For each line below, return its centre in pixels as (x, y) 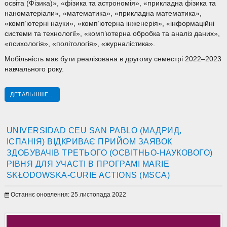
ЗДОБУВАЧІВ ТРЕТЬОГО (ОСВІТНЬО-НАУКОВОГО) (109, 153)
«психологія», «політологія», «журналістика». (80, 44)
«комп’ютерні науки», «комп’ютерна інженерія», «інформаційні (109, 24)
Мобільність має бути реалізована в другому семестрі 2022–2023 (113, 59)
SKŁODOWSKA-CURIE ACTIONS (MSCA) (88, 175)
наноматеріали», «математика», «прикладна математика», (103, 14)
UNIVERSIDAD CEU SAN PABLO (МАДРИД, (94, 130)
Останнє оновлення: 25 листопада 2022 (68, 195)
